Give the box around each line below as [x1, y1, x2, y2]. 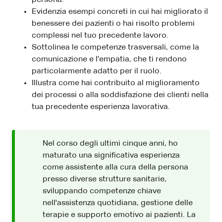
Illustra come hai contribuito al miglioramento [32, 79, 200, 87]
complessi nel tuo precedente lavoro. [32, 31, 168, 40]
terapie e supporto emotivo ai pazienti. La [43, 211, 196, 219]
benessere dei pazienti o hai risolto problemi [32, 19, 195, 28]
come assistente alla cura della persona [43, 163, 188, 171]
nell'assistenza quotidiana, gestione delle [43, 199, 193, 207]
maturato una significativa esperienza [43, 151, 180, 160]
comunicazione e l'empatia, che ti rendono [32, 55, 187, 63]
